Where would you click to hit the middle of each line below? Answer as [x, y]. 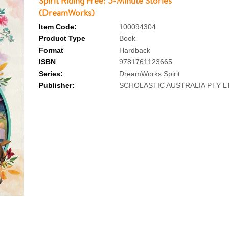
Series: [51, 74]
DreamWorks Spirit [149, 74]
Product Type [62, 38]
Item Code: [58, 27]
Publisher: [56, 85]
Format [51, 50]
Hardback [134, 50]
